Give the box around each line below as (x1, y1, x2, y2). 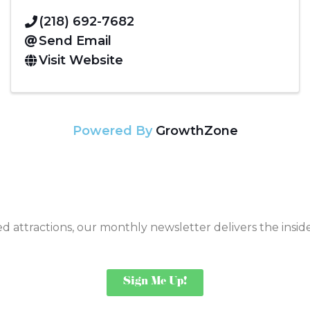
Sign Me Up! (123, 273, 187, 291)
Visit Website (39, 52, 123, 68)
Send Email (39, 33, 111, 48)
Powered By (72, 122, 156, 138)
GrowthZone (155, 122, 238, 138)
